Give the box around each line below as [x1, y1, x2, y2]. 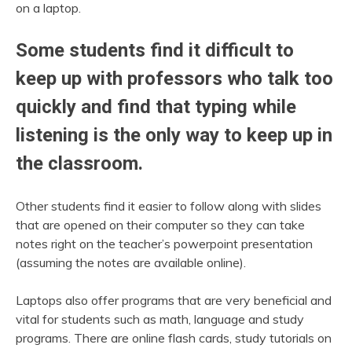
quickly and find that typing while [16, 95, 296, 118]
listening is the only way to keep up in [16, 123, 332, 146]
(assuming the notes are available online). [16, 254, 246, 270]
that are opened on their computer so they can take [16, 216, 305, 233]
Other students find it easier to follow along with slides [16, 197, 321, 214]
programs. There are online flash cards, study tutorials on [16, 329, 332, 346]
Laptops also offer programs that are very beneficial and [16, 291, 332, 308]
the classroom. [16, 152, 143, 174]
